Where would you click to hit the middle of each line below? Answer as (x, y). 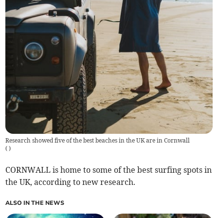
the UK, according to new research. (71, 182)
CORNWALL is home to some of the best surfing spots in (109, 170)
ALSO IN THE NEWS (35, 203)
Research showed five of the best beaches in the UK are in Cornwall (98, 141)
